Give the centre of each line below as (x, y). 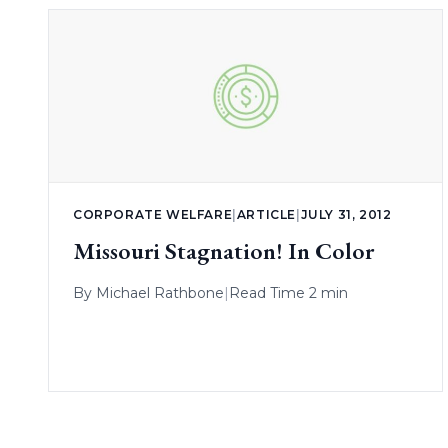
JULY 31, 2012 (346, 215)
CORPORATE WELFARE (153, 215)
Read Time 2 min (288, 293)
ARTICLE (266, 215)
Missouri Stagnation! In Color (223, 251)
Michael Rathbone (160, 293)
